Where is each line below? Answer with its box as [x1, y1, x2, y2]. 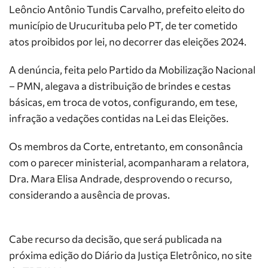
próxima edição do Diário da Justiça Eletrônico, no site [9, 249, 252, 261]
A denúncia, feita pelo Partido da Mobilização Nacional [9, 63, 255, 76]
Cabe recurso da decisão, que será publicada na [9, 233, 222, 245]
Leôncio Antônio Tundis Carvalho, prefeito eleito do [9, 3, 245, 16]
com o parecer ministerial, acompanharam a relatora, [9, 156, 249, 169]
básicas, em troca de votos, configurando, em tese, [9, 96, 237, 108]
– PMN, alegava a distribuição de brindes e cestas [9, 80, 231, 92]
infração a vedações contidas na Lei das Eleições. [9, 112, 229, 124]
